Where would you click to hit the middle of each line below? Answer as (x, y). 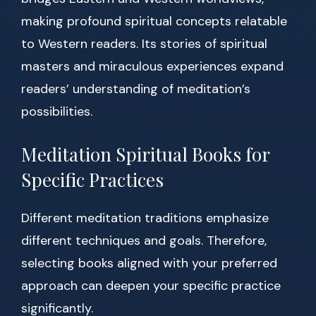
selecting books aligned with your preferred (149, 263)
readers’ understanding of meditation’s (136, 89)
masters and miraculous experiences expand (152, 67)
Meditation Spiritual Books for (145, 154)
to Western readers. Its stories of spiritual (144, 44)
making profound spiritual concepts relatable (154, 22)
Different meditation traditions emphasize (145, 218)
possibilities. (57, 112)
